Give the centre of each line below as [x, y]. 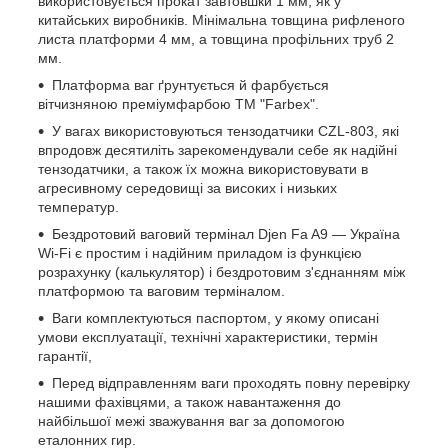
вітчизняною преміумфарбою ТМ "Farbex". [178, 104]
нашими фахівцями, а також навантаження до [189, 402]
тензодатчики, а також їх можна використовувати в [203, 169]
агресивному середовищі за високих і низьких [187, 188]
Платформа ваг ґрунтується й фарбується [190, 85]
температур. [78, 207]
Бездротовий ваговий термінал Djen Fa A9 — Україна [226, 234]
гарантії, [65, 356]
